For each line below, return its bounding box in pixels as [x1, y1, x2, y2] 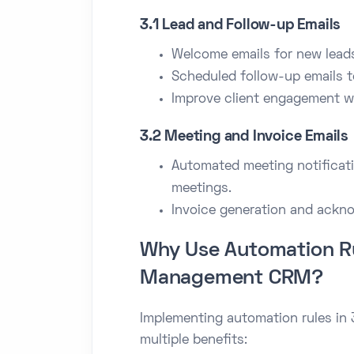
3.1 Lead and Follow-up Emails [140, 18, 341, 32]
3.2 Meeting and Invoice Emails [140, 130, 348, 144]
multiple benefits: [140, 333, 247, 347]
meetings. [171, 182, 232, 195]
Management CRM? [140, 269, 325, 288]
